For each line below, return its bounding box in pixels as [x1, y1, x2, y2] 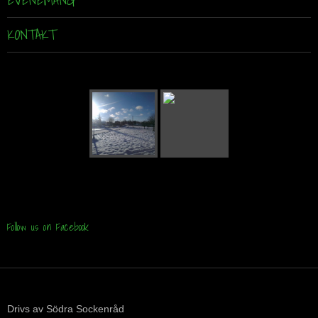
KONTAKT [7, 23, 56, 47]
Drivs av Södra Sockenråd [7, 303, 124, 315]
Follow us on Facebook [7, 218, 89, 236]
